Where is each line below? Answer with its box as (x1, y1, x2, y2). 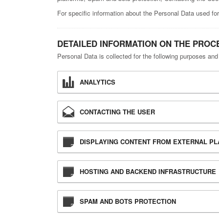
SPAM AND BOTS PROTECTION (80, 197, 176, 206)
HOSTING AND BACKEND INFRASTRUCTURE (80, 167, 216, 176)
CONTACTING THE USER (80, 107, 155, 117)
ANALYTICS (80, 77, 115, 87)
